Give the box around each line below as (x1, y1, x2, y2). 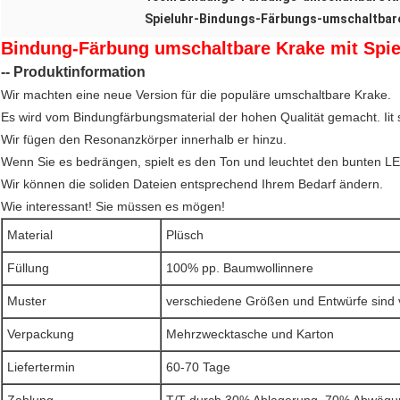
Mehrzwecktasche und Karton (166, 327, 334, 342)
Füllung (7, 261, 49, 276)
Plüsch (166, 228, 204, 243)
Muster (7, 294, 46, 309)
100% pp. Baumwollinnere (166, 261, 313, 276)
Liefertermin (7, 360, 75, 375)
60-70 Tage (166, 360, 230, 375)
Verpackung (7, 327, 74, 342)
